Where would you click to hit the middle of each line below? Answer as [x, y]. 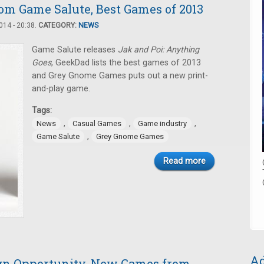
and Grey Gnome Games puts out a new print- [120, 76]
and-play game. [61, 89]
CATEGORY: [58, 25]
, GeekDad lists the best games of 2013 [126, 63]
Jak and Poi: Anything [159, 50]
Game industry [162, 123]
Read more [184, 161]
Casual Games [97, 123]
